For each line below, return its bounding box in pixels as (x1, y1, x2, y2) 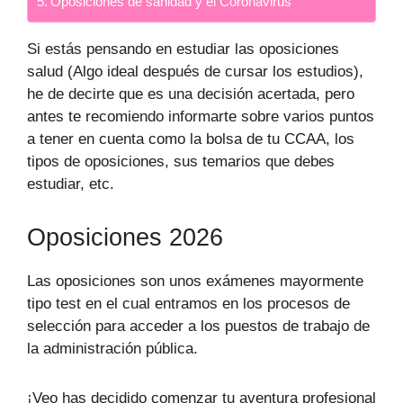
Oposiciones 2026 (27, 223, 223, 251)
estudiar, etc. (27, 175, 114, 193)
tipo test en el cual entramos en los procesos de (27, 294, 350, 312)
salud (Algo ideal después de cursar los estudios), (27, 63, 363, 81)
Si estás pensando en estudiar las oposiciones (27, 40, 339, 58)
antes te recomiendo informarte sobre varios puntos (27, 108, 374, 126)
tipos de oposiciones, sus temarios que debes (27, 153, 335, 171)
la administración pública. (27, 339, 198, 357)
